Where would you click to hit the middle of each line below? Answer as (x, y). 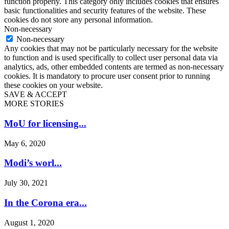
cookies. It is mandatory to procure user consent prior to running (107, 76)
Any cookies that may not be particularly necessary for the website (111, 49)
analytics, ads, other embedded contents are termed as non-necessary (114, 67)
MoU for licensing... (45, 123)
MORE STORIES (34, 104)
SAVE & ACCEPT (36, 95)
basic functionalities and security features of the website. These (105, 11)
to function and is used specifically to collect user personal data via (111, 58)
